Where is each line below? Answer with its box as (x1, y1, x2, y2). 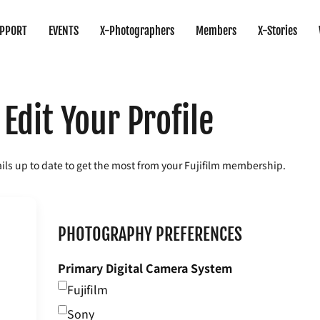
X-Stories (258, 24, 298, 38)
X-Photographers (100, 24, 175, 38)
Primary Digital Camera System (57, 259, 232, 277)
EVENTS (49, 24, 79, 38)
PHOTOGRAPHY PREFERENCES (57, 224, 242, 246)
